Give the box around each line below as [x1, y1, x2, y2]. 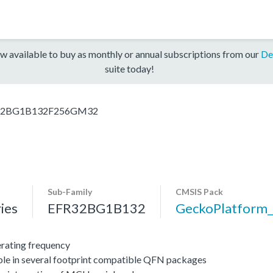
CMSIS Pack [175, 186, 223, 197]
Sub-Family [48, 186, 92, 197]
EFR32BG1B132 [48, 199, 146, 216]
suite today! [104, 62, 154, 74]
